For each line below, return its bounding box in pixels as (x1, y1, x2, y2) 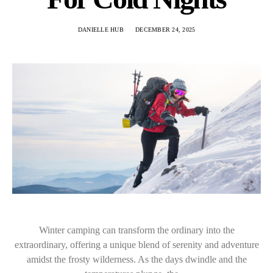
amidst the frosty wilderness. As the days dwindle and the (26, 254, 247, 265)
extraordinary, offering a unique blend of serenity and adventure (14, 239, 259, 250)
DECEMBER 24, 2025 (135, 26, 196, 33)
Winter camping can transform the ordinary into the (38, 225, 235, 236)
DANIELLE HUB (77, 26, 124, 33)
